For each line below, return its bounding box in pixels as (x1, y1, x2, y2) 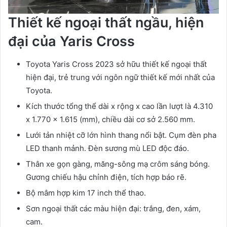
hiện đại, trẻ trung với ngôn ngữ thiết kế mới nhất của (26, 72, 215, 82)
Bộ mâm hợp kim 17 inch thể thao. (26, 187, 146, 198)
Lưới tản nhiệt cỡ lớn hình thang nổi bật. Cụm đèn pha (26, 130, 216, 140)
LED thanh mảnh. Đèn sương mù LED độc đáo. (26, 143, 189, 153)
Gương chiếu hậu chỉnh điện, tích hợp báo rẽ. (26, 172, 186, 182)
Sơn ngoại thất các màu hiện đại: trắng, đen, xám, (26, 203, 201, 213)
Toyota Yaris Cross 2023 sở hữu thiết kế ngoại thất (26, 59, 207, 69)
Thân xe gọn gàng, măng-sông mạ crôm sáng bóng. (26, 159, 210, 169)
